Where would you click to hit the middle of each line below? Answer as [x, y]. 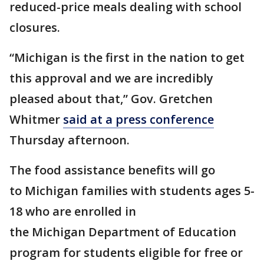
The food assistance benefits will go [112, 170]
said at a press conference [138, 120]
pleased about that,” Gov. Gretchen [111, 99]
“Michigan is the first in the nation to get [127, 58]
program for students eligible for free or [126, 253]
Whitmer [36, 120]
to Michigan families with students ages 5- [132, 191]
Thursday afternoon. [70, 140]
